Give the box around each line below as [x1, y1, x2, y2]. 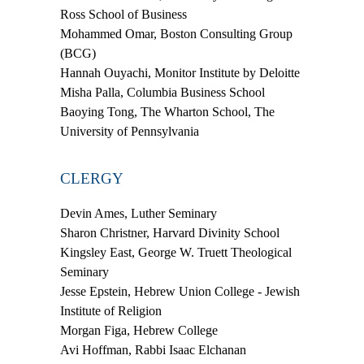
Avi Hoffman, [60, 343, 135, 357]
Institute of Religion [60, 304, 162, 318]
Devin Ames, [60, 206, 128, 221]
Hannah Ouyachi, [60, 66, 151, 80]
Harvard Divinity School [149, 226, 279, 240]
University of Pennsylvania [60, 124, 202, 139]
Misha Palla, [60, 85, 123, 100]
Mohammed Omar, [60, 27, 157, 41]
